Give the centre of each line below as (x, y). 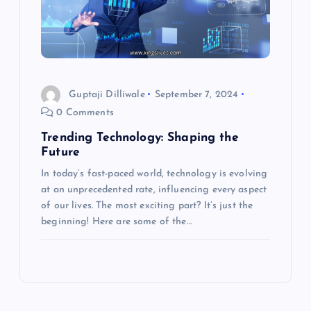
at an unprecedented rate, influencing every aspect (154, 190)
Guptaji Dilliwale (107, 94)
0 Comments (84, 112)
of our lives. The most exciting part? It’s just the (147, 206)
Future (61, 153)
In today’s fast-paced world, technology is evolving (154, 174)
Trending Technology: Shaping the (140, 138)
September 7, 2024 (196, 94)
